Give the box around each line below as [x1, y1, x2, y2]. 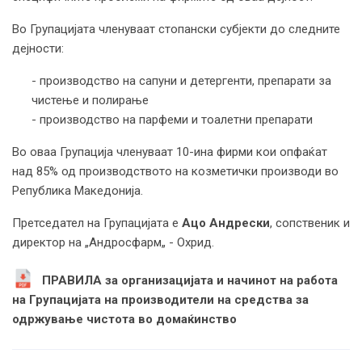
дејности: [12, 40, 64, 56]
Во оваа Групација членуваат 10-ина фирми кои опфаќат [12, 144, 327, 159]
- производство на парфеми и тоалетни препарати [32, 112, 313, 127]
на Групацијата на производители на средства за [12, 292, 309, 307]
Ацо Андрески [182, 215, 270, 230]
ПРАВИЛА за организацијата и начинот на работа [42, 272, 339, 288]
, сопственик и [270, 215, 350, 230]
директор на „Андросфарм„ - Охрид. [12, 234, 214, 250]
